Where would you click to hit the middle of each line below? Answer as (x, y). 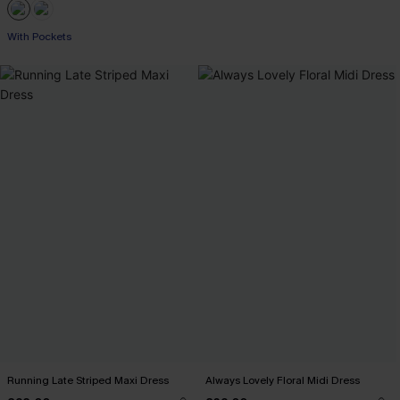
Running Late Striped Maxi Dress (88, 380)
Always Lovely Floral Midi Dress (283, 380)
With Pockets (39, 37)
